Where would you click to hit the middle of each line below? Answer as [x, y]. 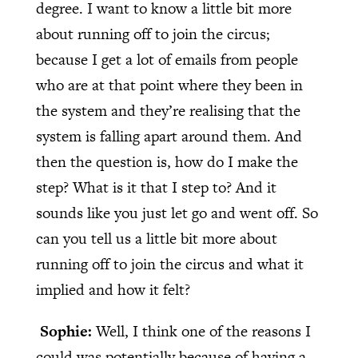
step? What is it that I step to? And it [156, 188]
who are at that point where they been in [169, 86]
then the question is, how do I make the [167, 162]
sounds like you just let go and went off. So [177, 213]
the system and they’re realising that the [168, 111]
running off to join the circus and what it [169, 265]
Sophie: [68, 332]
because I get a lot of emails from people [167, 60]
